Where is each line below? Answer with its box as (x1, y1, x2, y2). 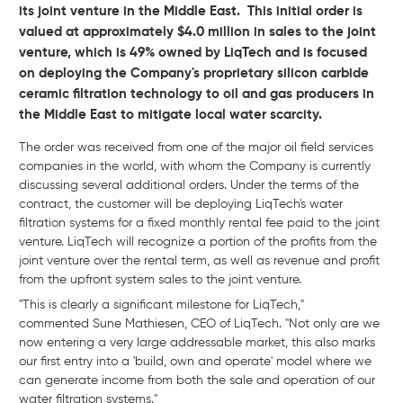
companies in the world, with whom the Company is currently (19, 160, 371, 174)
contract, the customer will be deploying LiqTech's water (19, 198, 343, 211)
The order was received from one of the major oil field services (19, 141, 373, 155)
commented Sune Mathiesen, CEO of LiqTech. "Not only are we (19, 318, 380, 331)
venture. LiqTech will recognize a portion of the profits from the (19, 236, 377, 249)
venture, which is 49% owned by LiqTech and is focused (19, 45, 367, 59)
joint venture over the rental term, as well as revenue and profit (19, 255, 380, 268)
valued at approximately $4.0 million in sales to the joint (19, 24, 376, 39)
